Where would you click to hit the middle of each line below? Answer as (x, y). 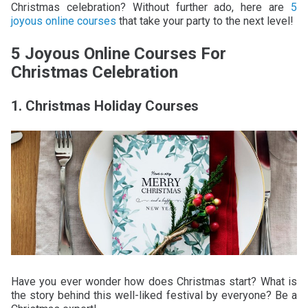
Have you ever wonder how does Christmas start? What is (154, 281)
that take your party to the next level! (205, 21)
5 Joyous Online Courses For (119, 53)
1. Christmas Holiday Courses (105, 106)
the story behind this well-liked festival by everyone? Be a (154, 295)
